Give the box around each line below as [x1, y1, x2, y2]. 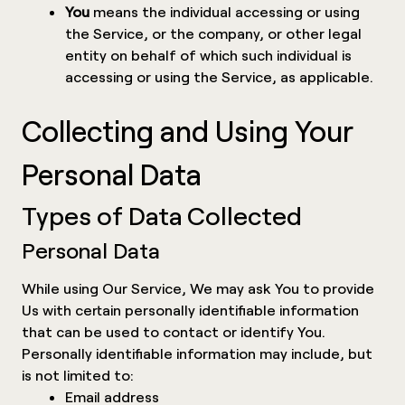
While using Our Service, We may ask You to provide [22, 278, 374, 297]
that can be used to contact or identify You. [22, 322, 325, 340]
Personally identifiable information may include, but [22, 344, 372, 362]
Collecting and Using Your [22, 112, 353, 148]
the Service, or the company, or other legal [65, 24, 362, 42]
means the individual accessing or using [89, 2, 360, 20]
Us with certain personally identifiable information [22, 300, 359, 318]
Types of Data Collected [22, 199, 302, 231]
